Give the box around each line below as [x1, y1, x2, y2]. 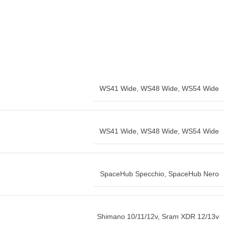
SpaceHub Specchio [100, 170, 164, 178]
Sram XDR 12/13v [162, 212, 219, 221]
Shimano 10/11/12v [97, 212, 158, 221]
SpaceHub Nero [168, 170, 219, 178]
